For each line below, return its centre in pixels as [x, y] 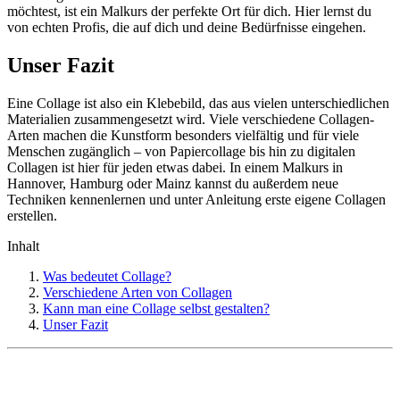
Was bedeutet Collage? [107, 276]
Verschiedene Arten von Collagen [137, 292]
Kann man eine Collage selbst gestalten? [156, 308]
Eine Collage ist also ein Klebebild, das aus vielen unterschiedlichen [198, 103]
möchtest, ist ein [54, 12]
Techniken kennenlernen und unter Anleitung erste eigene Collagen [196, 199]
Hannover [35, 183]
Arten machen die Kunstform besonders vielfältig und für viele [183, 135]
